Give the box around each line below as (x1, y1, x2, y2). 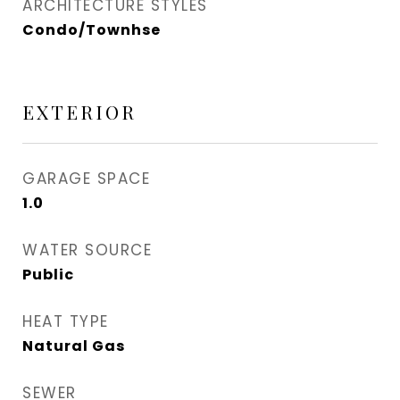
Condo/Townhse (22, 20, 161, 40)
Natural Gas (22, 336, 125, 356)
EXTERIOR (22, 99, 137, 124)
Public (22, 264, 74, 285)
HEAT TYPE (22, 311, 109, 332)
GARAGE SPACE (22, 168, 150, 189)
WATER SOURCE (22, 239, 152, 261)
